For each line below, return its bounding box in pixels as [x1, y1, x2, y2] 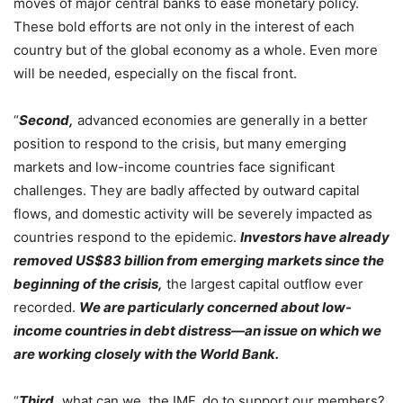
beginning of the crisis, [13, 274, 163, 292]
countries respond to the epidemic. [13, 228, 240, 246]
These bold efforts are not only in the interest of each [13, 17, 354, 35]
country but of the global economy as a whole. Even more [13, 40, 378, 58]
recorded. [13, 298, 79, 316]
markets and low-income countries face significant [13, 157, 335, 175]
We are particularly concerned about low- [79, 298, 352, 316]
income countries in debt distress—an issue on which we [13, 321, 381, 339]
